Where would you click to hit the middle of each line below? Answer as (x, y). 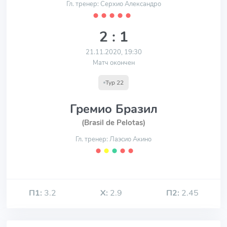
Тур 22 (115, 83)
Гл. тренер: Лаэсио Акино (113, 139)
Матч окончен (113, 63)
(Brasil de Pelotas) (113, 123)
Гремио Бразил (113, 109)
